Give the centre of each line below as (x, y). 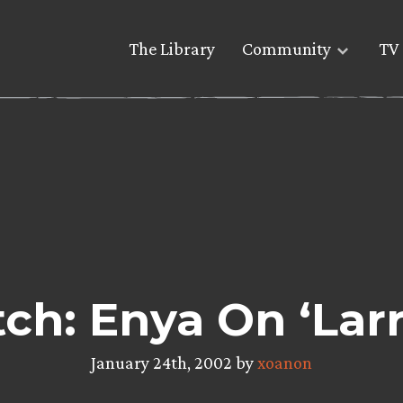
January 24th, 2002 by (174, 362)
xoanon (285, 362)
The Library (172, 49)
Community (287, 49)
